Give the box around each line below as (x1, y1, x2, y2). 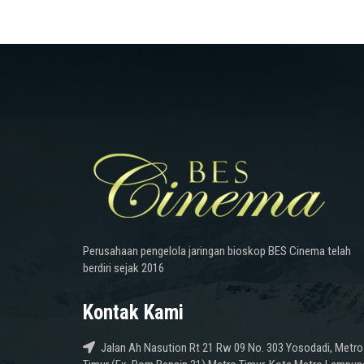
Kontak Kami (83, 301, 184, 325)
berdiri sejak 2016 (83, 261, 164, 276)
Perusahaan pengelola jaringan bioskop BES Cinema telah (83, 244, 351, 259)
